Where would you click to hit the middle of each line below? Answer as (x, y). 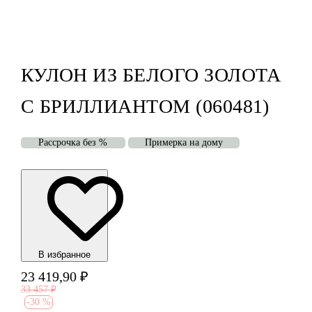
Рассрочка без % (73, 143)
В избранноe (64, 255)
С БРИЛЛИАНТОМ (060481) (145, 107)
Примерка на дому (184, 143)
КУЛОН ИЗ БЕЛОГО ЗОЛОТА (151, 75)
